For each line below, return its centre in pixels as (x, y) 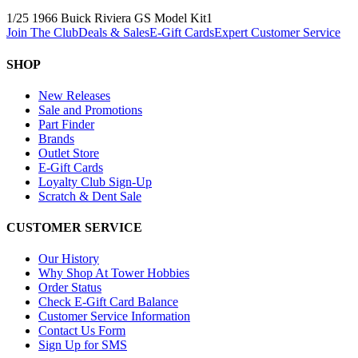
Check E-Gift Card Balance (108, 302)
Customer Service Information (114, 316)
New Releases (74, 95)
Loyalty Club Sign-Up (95, 181)
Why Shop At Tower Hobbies (114, 273)
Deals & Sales (114, 33)
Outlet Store (69, 153)
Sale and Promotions (90, 109)
